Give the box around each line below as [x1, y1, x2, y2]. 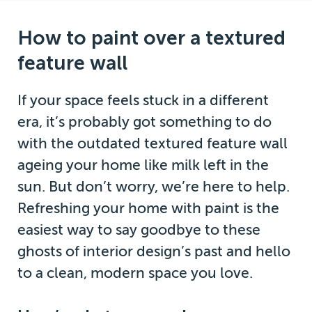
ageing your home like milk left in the [17, 156, 270, 173]
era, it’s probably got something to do [17, 113, 272, 130]
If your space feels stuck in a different [17, 91, 270, 109]
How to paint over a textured [17, 26, 286, 49]
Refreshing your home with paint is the [17, 199, 280, 217]
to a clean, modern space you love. [17, 264, 253, 281]
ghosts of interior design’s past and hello [17, 242, 291, 260]
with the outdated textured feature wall [17, 134, 288, 152]
